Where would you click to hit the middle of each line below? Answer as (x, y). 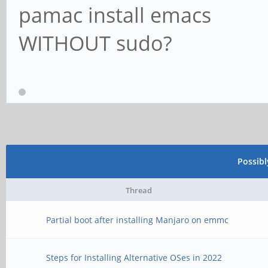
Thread (139, 190)
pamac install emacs (115, 15)
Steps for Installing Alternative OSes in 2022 (134, 258)
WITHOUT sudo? (95, 43)
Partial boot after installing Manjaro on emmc (138, 220)
